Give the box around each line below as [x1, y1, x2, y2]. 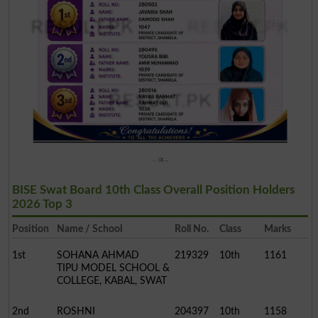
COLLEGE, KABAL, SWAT [56, 275, 167, 286]
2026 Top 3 [11, 197, 72, 210]
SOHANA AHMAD [56, 249, 139, 261]
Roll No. [175, 223, 209, 234]
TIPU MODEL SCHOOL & [56, 262, 170, 273]
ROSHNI [56, 305, 95, 317]
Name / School [56, 223, 122, 234]
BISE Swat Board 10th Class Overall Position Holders [11, 183, 295, 196]
